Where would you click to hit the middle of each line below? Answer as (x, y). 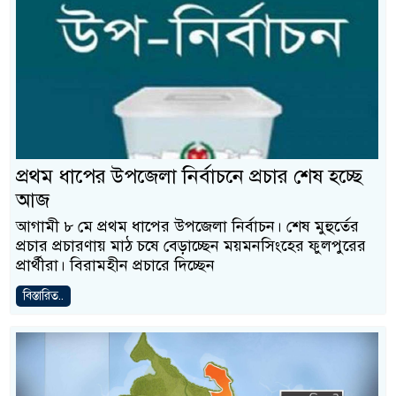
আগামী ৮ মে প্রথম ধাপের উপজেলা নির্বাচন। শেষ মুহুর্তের (187, 226)
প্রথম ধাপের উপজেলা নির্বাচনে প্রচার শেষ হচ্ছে (189, 176)
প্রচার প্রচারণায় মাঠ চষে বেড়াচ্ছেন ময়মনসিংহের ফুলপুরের (191, 246)
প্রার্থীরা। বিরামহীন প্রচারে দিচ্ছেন (115, 265)
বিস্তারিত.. (43, 296)
